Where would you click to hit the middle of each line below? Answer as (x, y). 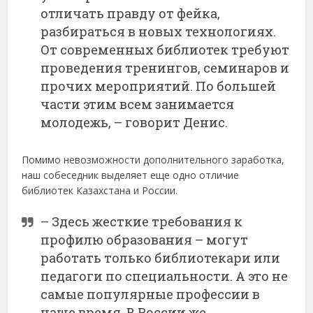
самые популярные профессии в (151, 294)
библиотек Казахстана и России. (100, 191)
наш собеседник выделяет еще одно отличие (131, 175)
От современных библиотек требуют (165, 50)
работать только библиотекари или (161, 258)
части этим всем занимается (138, 104)
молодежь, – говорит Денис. (134, 123)
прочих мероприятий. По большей (159, 86)
